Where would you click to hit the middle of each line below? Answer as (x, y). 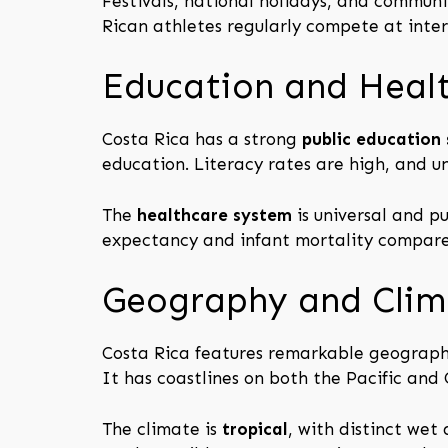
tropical (255, 428)
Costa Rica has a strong (202, 139)
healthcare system (214, 214)
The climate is (162, 428)
